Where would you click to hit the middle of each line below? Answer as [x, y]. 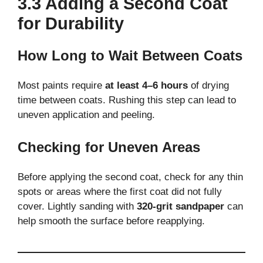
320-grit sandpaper [181, 207]
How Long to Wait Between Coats [130, 55]
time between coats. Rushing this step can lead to [127, 100]
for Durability [71, 23]
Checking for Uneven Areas [109, 147]
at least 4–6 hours [146, 85]
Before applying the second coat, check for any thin [130, 177]
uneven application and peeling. [86, 114]
